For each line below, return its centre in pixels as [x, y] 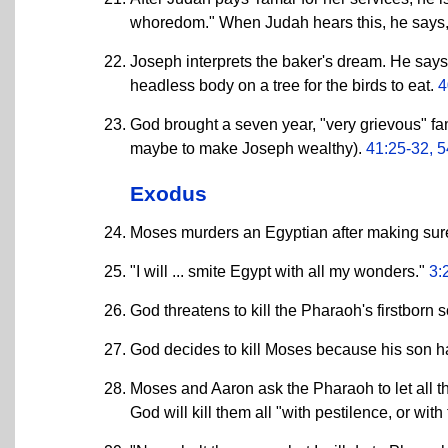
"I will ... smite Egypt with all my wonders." [279, 271]
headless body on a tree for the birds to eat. [284, 86]
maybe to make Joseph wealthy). [248, 149]
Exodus [168, 193]
